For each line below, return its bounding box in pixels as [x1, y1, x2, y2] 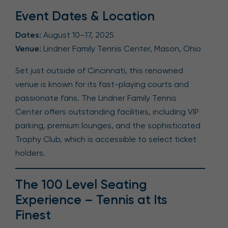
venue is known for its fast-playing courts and [15, 79, 189, 89]
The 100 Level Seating [15, 177, 147, 192]
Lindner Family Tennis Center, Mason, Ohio [41, 44, 201, 53]
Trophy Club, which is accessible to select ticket [15, 134, 196, 144]
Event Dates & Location [15, 9, 155, 23]
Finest [15, 208, 51, 222]
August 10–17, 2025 [41, 30, 114, 40]
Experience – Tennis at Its [15, 192, 167, 207]
